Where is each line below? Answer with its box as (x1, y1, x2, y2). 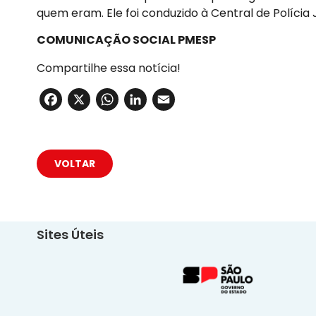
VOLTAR (54, 156, 95, 171)
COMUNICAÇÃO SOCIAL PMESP (37, 32, 216, 49)
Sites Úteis (37, 225, 104, 243)
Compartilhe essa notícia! (37, 60, 181, 77)
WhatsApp (119, 83, 235, 116)
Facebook (62, 83, 169, 116)
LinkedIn (147, 83, 234, 116)
